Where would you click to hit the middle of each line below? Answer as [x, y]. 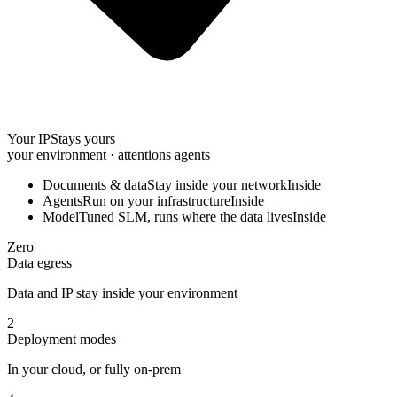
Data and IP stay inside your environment [122, 293]
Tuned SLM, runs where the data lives [186, 217]
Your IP [29, 139]
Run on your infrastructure [156, 201]
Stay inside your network [217, 185]
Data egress [39, 263]
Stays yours [83, 139]
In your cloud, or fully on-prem [94, 370]
